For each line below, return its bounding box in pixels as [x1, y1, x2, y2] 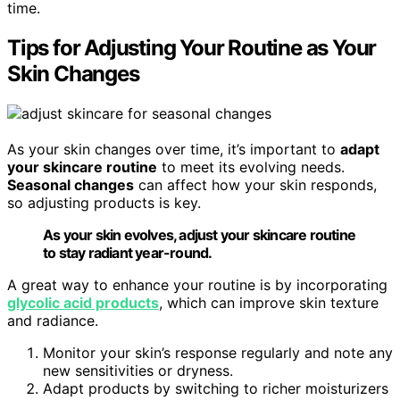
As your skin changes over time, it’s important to [7, 139, 340, 158]
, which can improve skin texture [159, 293, 379, 312]
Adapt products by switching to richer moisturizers [43, 379, 388, 397]
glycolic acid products [7, 293, 159, 312]
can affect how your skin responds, [134, 175, 377, 194]
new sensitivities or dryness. [43, 361, 233, 379]
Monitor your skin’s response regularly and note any [43, 343, 393, 362]
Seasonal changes [7, 175, 134, 194]
